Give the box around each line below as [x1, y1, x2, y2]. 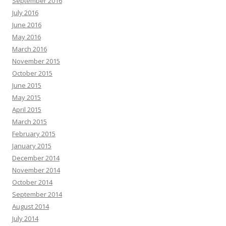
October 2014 [12, 178, 52, 187]
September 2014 [12, 190, 62, 199]
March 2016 [12, 44, 47, 53]
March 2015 [12, 117, 47, 126]
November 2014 [12, 165, 60, 175]
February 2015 [12, 129, 55, 138]
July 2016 [12, 8, 38, 17]
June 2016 [12, 20, 41, 29]
